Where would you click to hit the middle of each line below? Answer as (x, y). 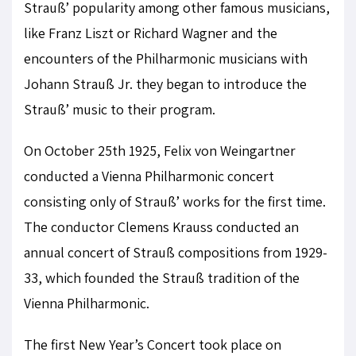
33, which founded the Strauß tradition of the (162, 278)
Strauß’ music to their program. (120, 109)
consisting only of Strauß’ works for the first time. (175, 201)
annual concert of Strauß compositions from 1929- (176, 252)
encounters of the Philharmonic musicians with (166, 58)
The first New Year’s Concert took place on (153, 344)
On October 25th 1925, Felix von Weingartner (160, 151)
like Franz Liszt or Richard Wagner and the (151, 33)
